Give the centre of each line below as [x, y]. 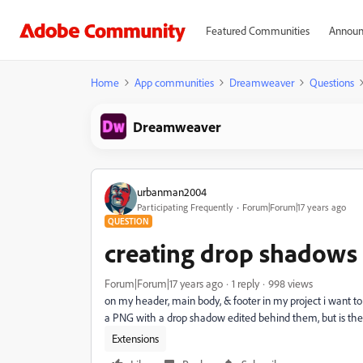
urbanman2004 [172, 191]
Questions [332, 82]
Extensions [135, 338]
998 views [290, 283]
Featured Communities [257, 30]
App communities [174, 82]
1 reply [246, 283]
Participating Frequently [185, 207]
